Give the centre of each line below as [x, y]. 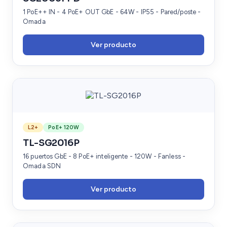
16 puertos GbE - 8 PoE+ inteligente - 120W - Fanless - [104, 156]
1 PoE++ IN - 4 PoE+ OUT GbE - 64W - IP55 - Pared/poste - [112, 12]
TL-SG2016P [51, 143]
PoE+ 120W [64, 127]
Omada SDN [42, 166]
